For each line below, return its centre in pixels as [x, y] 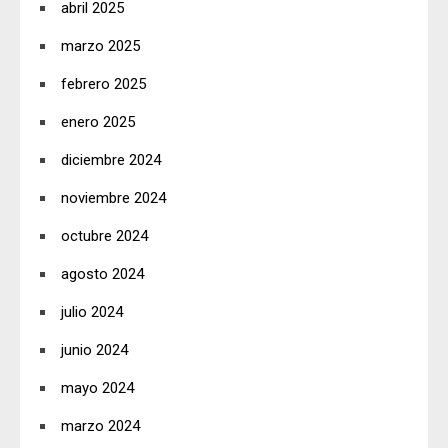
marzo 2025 [100, 45]
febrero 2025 [103, 83]
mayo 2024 [97, 387]
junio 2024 [94, 349]
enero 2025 [98, 121]
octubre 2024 [104, 235]
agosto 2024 [102, 273]
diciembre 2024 [111, 159]
